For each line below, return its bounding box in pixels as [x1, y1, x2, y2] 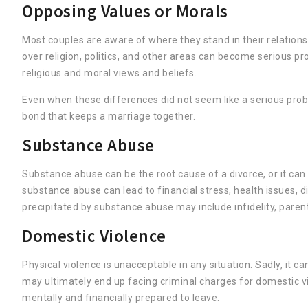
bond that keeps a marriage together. [22, 110, 195, 122]
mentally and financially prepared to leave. [22, 291, 220, 303]
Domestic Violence [22, 224, 166, 247]
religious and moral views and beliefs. [22, 67, 197, 78]
